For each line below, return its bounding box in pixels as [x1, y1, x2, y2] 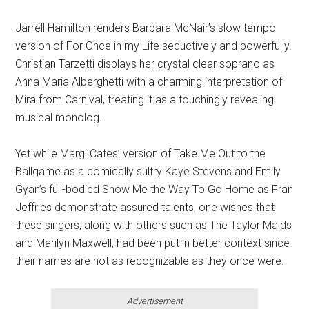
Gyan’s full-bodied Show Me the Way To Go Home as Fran [15, 183, 294, 196]
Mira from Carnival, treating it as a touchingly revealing [15, 93, 275, 106]
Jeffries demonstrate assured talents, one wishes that [15, 201, 275, 214]
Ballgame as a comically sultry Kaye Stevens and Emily [15, 165, 281, 178]
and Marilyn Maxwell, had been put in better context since [15, 237, 290, 250]
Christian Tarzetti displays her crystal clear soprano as [15, 57, 275, 70]
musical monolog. [15, 111, 103, 124]
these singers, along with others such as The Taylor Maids [15, 219, 292, 232]
